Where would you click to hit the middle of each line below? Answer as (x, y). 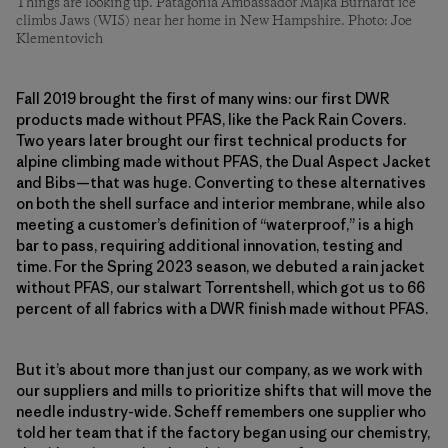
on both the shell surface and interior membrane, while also (220, 203)
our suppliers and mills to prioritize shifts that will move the (224, 390)
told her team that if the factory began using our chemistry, (223, 432)
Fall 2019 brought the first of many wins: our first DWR (203, 98)
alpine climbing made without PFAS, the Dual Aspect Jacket (223, 161)
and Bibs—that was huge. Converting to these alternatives (221, 182)
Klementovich (59, 38)
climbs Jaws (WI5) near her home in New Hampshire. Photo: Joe (214, 20)
